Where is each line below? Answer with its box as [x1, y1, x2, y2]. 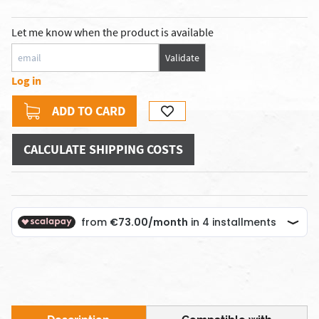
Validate [165, 51, 199, 64]
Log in [11, 73, 41, 88]
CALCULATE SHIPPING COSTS [23, 141, 183, 157]
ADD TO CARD [52, 103, 125, 119]
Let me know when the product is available [11, 25, 214, 39]
